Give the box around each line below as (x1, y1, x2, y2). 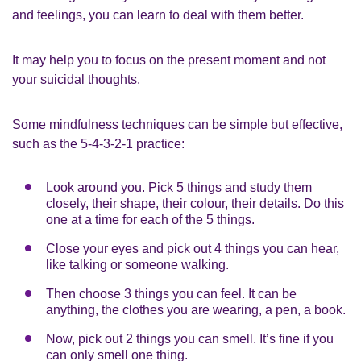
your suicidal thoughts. (12, 72, 140, 86)
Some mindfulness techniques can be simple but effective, (12, 117, 342, 131)
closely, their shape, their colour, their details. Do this (46, 196, 344, 210)
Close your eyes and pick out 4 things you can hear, (46, 241, 339, 255)
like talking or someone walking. (46, 257, 229, 272)
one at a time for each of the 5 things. (46, 212, 255, 226)
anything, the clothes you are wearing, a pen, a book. (46, 302, 346, 317)
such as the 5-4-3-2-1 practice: (12, 136, 185, 151)
